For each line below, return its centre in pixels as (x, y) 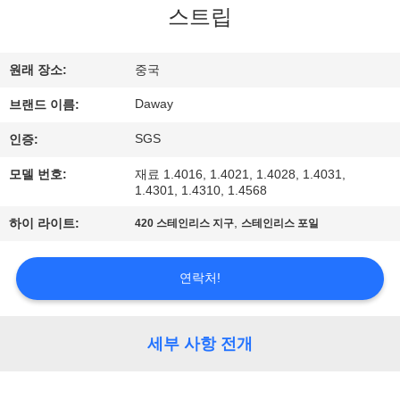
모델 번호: (38, 175)
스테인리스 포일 (280, 224)
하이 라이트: (45, 224)
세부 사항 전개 (200, 343)
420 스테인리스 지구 (185, 224)
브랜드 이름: (45, 105)
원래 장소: (38, 70)
